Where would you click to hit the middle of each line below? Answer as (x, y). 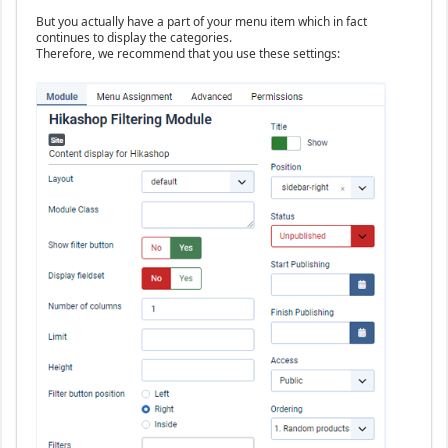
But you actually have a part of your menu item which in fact (201, 22)
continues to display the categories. (133, 38)
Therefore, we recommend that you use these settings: (187, 54)
